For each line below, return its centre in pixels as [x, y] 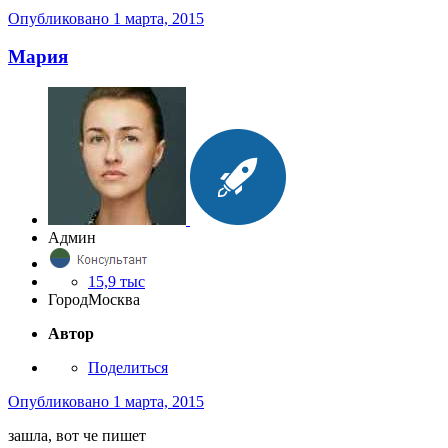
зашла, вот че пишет [77, 436]
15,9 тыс [116, 282]
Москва [114, 300]
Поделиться [128, 368]
